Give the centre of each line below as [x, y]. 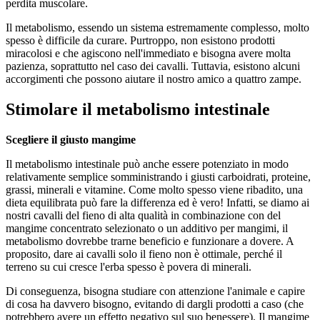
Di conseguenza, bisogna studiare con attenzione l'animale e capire [155, 291]
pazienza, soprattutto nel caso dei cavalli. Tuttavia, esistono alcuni [153, 66]
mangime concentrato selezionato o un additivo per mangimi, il [147, 228]
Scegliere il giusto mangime [71, 139]
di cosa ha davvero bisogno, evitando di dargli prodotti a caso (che [155, 304]
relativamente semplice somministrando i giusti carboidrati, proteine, [158, 176]
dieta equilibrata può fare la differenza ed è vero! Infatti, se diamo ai [157, 202]
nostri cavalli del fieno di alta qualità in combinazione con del [143, 215]
